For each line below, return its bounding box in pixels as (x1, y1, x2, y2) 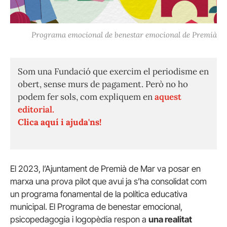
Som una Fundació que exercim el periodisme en (18, 66, 209, 78)
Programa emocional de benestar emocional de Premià (31, 30, 217, 40)
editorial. (18, 104, 54, 116)
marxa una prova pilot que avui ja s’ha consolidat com (10, 176, 207, 187)
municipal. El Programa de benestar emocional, (10, 202, 182, 212)
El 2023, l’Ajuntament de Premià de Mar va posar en (10, 164, 201, 174)
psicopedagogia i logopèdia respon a (10, 214, 148, 225)
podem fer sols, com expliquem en (18, 91, 155, 103)
